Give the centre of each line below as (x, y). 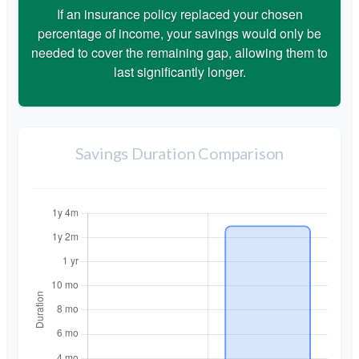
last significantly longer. (179, 71)
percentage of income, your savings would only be (179, 33)
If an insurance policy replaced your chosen (179, 14)
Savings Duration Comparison (179, 153)
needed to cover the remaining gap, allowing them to (179, 52)
